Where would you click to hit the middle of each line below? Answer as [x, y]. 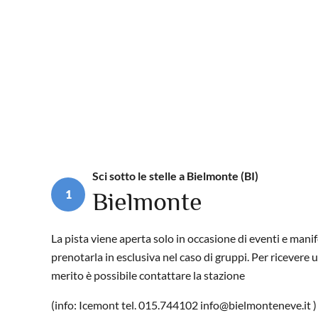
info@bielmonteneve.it [256, 305]
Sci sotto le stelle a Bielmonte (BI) [175, 176]
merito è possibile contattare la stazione [148, 275]
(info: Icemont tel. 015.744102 [126, 305]
